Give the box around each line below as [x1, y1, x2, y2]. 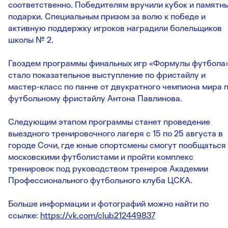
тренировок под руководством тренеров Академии [8, 163, 208, 174]
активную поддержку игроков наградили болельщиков [8, 23, 222, 33]
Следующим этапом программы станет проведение [8, 117, 210, 127]
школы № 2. [8, 35, 53, 45]
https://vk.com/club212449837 [40, 210, 155, 220]
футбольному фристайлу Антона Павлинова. [8, 93, 182, 103]
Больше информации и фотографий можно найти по [8, 198, 209, 209]
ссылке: [8, 210, 40, 220]
